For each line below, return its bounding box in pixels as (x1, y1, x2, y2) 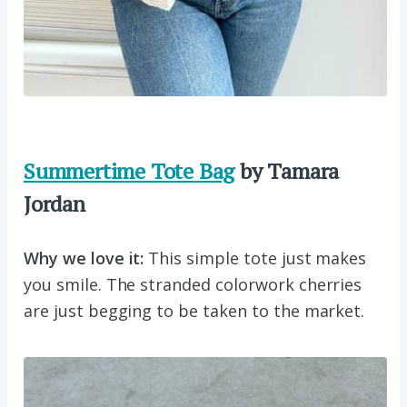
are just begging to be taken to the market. (24, 300, 365, 323)
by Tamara (234, 156, 340, 186)
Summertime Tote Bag (24, 156, 235, 186)
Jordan (24, 189, 85, 219)
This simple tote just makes (148, 247, 367, 270)
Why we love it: (24, 247, 149, 270)
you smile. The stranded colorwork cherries (24, 273, 362, 296)
